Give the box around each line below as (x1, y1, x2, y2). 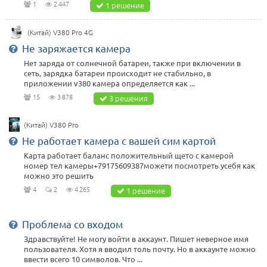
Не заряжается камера (22, 41, 131, 54)
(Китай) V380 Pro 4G (27, 27, 93, 37)
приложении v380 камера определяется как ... (24, 77, 195, 88)
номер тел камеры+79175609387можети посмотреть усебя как (24, 160, 255, 170)
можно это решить (24, 170, 94, 181)
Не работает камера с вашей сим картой (22, 133, 216, 147)
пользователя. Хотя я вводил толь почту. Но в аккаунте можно (24, 243, 256, 254)
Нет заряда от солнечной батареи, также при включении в (24, 57, 241, 68)
